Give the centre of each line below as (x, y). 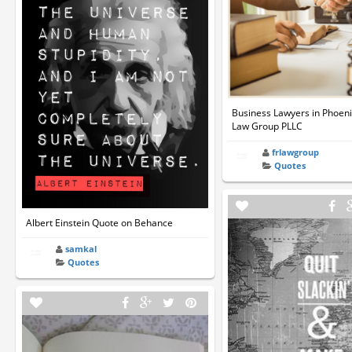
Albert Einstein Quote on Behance (99, 223)
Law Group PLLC (268, 126)
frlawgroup (295, 152)
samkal (81, 249)
